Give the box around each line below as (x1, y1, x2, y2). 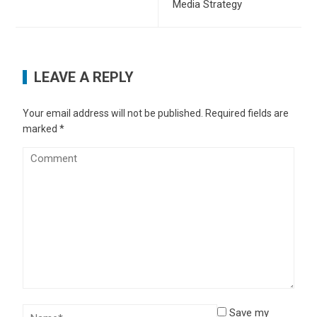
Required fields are (205, 107, 289, 119)
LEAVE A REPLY (34, 68, 134, 86)
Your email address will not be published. (23, 107, 204, 119)
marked (23, 122, 60, 134)
